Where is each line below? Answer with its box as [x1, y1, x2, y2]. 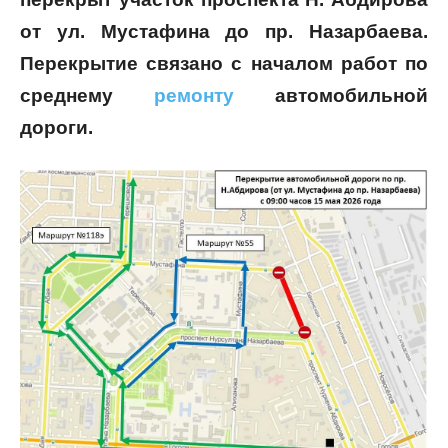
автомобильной [234, 85, 428, 107]
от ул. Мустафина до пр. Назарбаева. [20, 21, 428, 43]
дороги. [20, 117, 93, 139]
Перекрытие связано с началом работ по [20, 53, 428, 75]
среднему [20, 85, 154, 107]
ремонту [154, 85, 234, 107]
